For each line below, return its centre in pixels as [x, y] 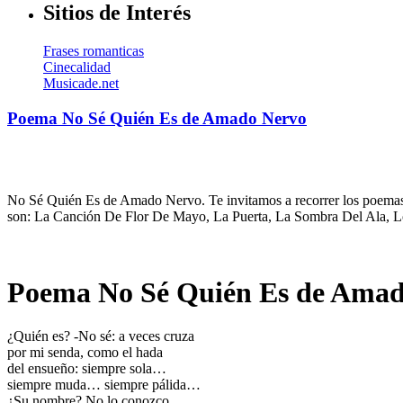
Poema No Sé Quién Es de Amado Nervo [157, 118]
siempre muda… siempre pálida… [104, 385]
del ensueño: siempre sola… [87, 369]
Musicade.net [81, 84]
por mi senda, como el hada [85, 353]
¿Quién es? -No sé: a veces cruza [101, 336]
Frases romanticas [94, 51]
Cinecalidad [77, 67]
